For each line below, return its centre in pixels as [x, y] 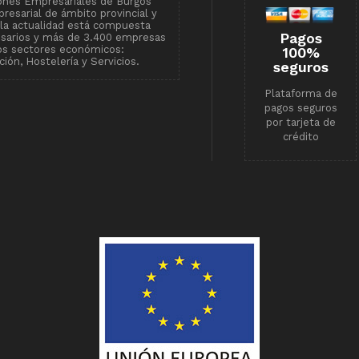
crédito [301, 137]
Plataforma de [301, 94]
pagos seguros [301, 108]
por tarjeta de [301, 123]
